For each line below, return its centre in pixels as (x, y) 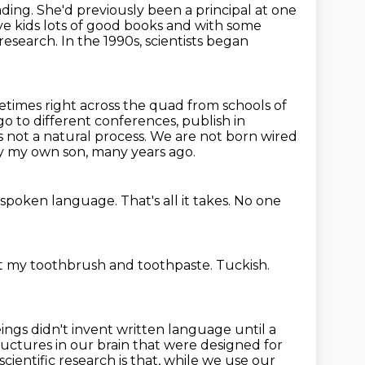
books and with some (193, 26)
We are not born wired (224, 136)
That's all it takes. (177, 201)
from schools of (237, 106)
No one (257, 201)
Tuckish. (243, 265)
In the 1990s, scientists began (155, 41)
